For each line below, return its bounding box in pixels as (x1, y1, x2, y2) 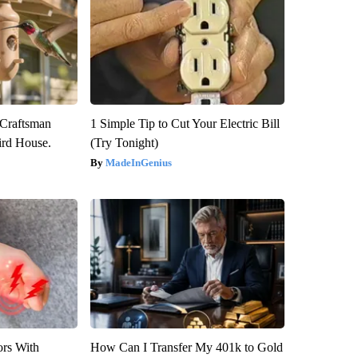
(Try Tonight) (89, 135, 158, 149)
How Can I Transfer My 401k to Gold (89, 340, 283, 354)
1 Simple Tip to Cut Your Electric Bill (89, 116, 280, 130)
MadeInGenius (105, 156, 172, 169)
